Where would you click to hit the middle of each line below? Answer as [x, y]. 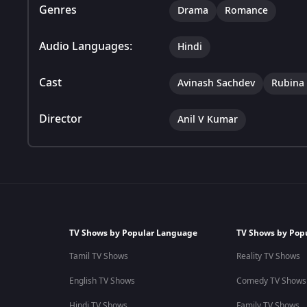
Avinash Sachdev [216, 83]
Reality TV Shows [268, 256]
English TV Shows [102, 281]
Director [61, 119]
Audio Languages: [86, 46]
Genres [58, 10]
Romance [246, 10]
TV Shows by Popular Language [133, 233]
